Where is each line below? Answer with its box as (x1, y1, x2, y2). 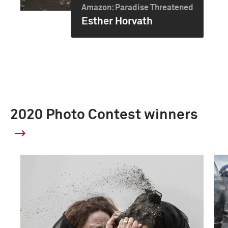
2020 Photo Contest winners (10, 108, 198, 122)
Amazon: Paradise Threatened (81, 4, 194, 12)
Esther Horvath (81, 16, 153, 26)
